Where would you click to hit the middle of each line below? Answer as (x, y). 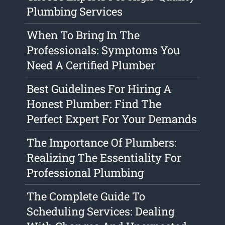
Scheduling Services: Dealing (101, 211)
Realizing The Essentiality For (104, 158)
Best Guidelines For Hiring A (99, 89)
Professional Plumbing (85, 173)
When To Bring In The (83, 35)
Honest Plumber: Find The (94, 104)
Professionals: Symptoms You (103, 50)
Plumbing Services (75, 12)
